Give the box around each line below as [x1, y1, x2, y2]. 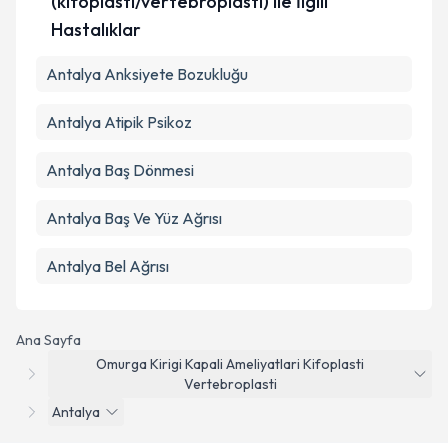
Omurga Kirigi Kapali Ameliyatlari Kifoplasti [96, 355, 364, 373]
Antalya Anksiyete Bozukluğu [46, 64, 248, 84]
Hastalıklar [51, 18, 142, 41]
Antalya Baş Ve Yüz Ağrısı [46, 208, 222, 228]
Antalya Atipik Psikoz [46, 112, 192, 132]
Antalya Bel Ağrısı [46, 256, 169, 276]
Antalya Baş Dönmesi [46, 160, 194, 180]
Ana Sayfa [16, 331, 81, 349]
